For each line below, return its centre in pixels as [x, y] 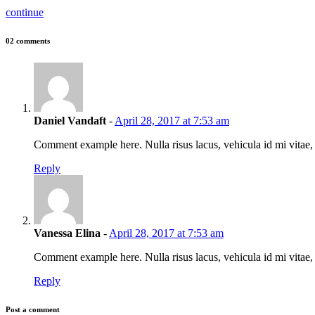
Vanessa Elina [67, 233]
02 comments [28, 41]
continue [25, 13]
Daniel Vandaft [70, 121]
